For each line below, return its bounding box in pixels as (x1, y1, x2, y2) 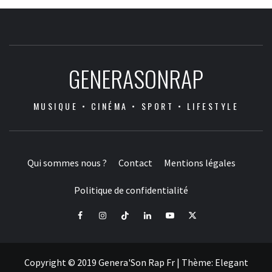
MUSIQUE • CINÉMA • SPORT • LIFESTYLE (33, 100, 239, 113)
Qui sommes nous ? (27, 157, 107, 169)
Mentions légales (163, 157, 236, 169)
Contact (118, 157, 152, 169)
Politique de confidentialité (74, 184, 188, 197)
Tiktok (120, 208, 143, 220)
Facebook (76, 208, 114, 220)
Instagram (98, 208, 135, 220)
